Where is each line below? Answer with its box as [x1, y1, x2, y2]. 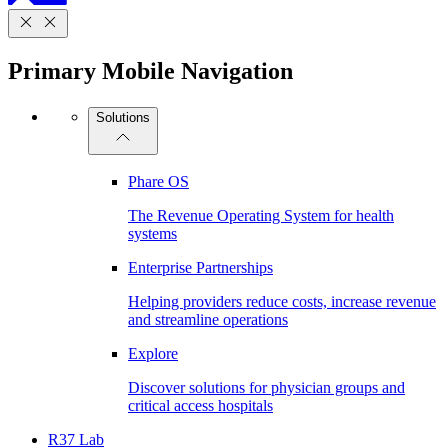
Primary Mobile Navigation [8, 57, 293, 84]
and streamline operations [128, 311, 288, 329]
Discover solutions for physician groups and [128, 379, 405, 397]
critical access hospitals [128, 397, 273, 415]
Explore [128, 345, 178, 363]
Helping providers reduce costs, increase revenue [128, 293, 436, 311]
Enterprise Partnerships [128, 259, 273, 277]
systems [128, 225, 177, 243]
